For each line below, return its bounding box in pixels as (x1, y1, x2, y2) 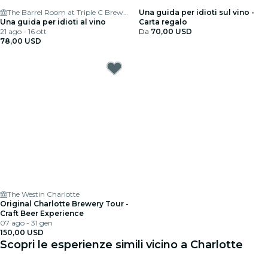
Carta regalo (139, 17, 187, 26)
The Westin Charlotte (7, 190, 80, 199)
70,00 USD (151, 27, 192, 36)
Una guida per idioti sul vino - (139, 8, 254, 17)
